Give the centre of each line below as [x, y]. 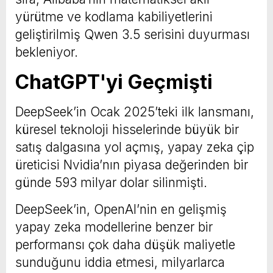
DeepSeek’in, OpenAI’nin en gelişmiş [121, 209]
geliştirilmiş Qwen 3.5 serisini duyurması [133, 34]
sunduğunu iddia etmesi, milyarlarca [120, 262]
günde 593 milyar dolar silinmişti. [111, 182]
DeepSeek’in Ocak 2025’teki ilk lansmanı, [135, 112]
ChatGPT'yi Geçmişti [114, 82]
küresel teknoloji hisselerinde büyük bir [127, 129]
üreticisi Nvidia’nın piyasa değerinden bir [132, 165]
